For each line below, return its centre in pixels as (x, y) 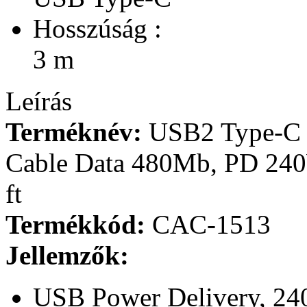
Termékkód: (75, 224)
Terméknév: (74, 132)
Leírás (39, 101)
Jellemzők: (67, 255)
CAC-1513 (208, 224)
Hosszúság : (97, 28)
